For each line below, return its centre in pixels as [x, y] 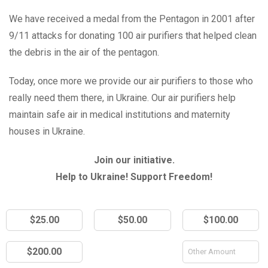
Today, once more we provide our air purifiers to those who [131, 81]
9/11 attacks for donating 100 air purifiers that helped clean [133, 35]
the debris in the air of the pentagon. [84, 52]
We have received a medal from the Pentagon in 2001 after [132, 19]
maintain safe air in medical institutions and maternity [120, 114]
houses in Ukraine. [47, 131]
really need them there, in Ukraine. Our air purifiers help [122, 98]
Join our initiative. [134, 160]
